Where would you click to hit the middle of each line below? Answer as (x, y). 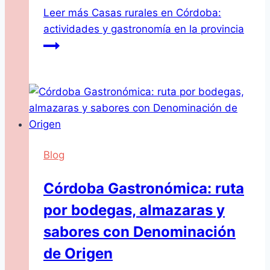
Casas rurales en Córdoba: (155, 12)
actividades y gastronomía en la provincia (144, 29)
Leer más (66, 12)
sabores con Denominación (140, 231)
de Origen (78, 253)
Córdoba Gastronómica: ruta (144, 188)
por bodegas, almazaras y (134, 210)
